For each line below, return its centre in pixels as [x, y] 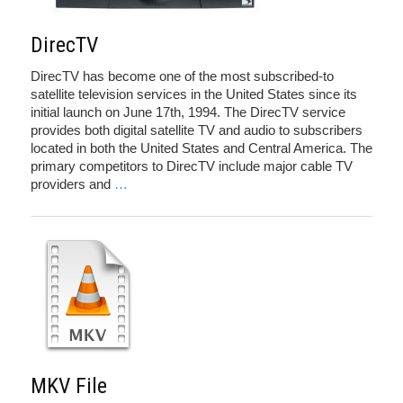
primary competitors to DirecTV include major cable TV [192, 166]
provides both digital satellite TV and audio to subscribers [197, 130]
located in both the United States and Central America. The [201, 148]
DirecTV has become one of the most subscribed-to [182, 76]
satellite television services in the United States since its [194, 94]
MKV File [69, 386]
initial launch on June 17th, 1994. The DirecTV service [188, 112]
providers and [72, 184]
